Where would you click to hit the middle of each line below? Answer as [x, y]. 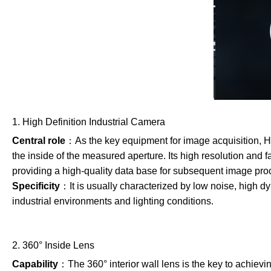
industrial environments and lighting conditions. [113, 201]
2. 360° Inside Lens [53, 245]
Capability [35, 264]
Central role [38, 141]
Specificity [36, 186]
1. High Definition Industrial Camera [88, 122]
